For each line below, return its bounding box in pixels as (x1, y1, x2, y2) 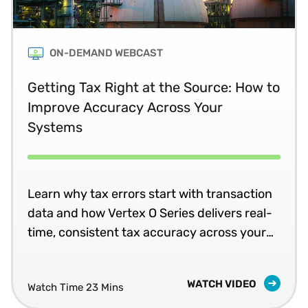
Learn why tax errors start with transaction (27, 186, 272, 201)
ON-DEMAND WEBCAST (49, 46, 163, 59)
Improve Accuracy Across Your (27, 98, 223, 115)
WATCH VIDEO (187, 277, 258, 290)
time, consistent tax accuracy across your (27, 224, 266, 240)
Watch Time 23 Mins (27, 280, 124, 294)
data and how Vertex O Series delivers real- (27, 205, 272, 221)
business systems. (27, 243, 133, 259)
